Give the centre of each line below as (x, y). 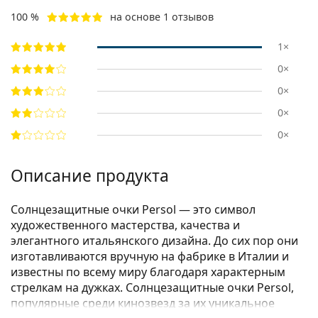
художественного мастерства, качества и (125, 225)
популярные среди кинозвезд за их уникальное (143, 303)
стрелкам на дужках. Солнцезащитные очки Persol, (152, 288)
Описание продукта (90, 176)
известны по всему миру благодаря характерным (148, 272)
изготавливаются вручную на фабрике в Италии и (150, 257)
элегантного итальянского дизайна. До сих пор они (154, 241)
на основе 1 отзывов (162, 17)
